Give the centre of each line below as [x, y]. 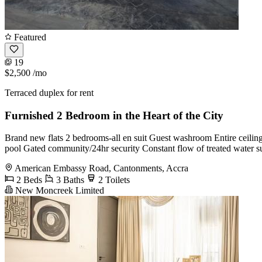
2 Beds [28, 180]
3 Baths [69, 180]
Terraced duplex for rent [49, 92]
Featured [29, 37]
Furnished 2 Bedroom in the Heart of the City [114, 115]
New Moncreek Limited [58, 191]
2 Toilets [113, 180]
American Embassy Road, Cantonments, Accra [101, 168]
